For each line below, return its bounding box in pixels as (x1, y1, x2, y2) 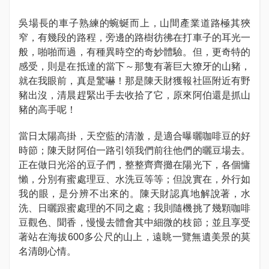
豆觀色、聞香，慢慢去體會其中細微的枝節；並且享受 (19, 217, 250, 228)
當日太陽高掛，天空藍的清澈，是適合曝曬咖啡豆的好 (19, 130, 250, 142)
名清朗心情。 (19, 246, 76, 257)
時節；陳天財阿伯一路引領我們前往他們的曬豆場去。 (19, 145, 250, 156)
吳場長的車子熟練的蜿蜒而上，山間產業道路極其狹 (19, 17, 250, 29)
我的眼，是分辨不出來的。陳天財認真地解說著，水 (19, 188, 250, 199)
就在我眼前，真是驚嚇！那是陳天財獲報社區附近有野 (19, 75, 250, 86)
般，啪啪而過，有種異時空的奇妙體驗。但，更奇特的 (19, 46, 250, 58)
